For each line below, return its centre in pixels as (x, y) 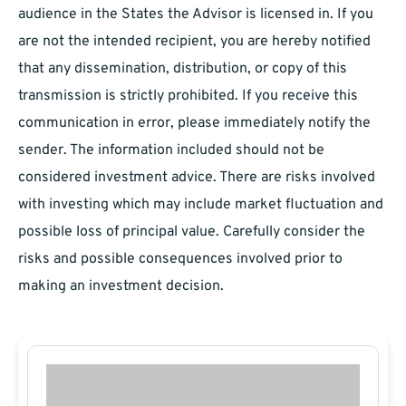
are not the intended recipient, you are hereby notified (194, 42)
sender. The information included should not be (171, 151)
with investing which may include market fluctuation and (201, 205)
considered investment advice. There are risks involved (197, 178)
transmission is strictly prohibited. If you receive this (188, 97)
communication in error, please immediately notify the (194, 124)
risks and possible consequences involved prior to (180, 260)
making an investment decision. (121, 287)
